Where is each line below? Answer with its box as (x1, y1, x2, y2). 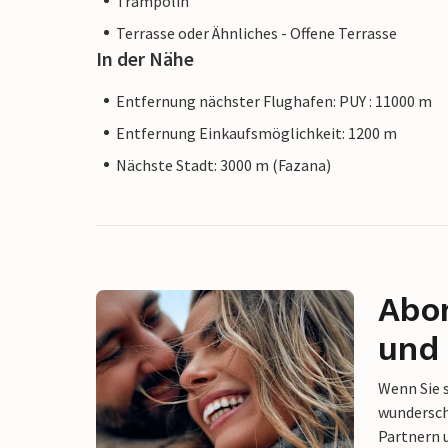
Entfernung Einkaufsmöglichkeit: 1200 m (116, 122, 397, 143)
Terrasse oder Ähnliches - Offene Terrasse (116, 22, 397, 43)
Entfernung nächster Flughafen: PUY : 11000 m (116, 90, 432, 111)
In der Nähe (96, 45, 194, 71)
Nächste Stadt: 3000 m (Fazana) (116, 154, 331, 175)
